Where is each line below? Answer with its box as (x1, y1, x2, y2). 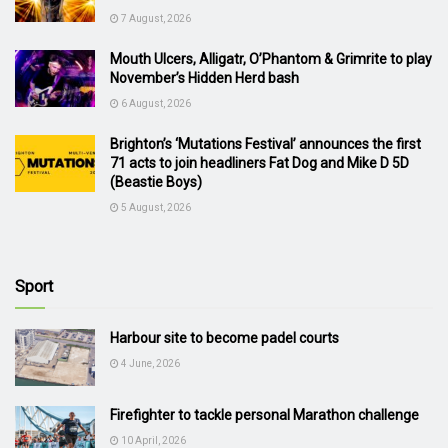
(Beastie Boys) (110, 173, 202, 190)
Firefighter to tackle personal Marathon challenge (110, 406, 419, 423)
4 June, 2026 (119, 357, 180, 369)
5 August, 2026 (119, 201, 191, 213)
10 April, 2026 (119, 434, 186, 446)
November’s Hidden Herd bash (110, 69, 299, 86)
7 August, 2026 (119, 12, 191, 24)
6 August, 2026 (119, 97, 191, 109)
